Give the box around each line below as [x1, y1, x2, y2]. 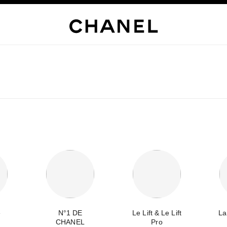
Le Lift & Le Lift [132, 209, 181, 217]
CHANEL [56, 218, 85, 226]
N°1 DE [58, 209, 83, 217]
